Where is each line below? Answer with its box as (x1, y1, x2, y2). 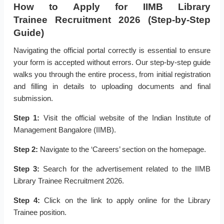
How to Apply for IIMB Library (13, 1, 211, 12)
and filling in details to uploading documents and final (13, 82, 211, 91)
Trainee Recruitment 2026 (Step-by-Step (13, 14, 211, 25)
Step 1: (13, 113, 40, 122)
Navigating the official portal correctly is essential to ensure (13, 46, 211, 55)
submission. (13, 94, 53, 103)
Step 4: (13, 196, 40, 205)
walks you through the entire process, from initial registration (13, 70, 211, 79)
